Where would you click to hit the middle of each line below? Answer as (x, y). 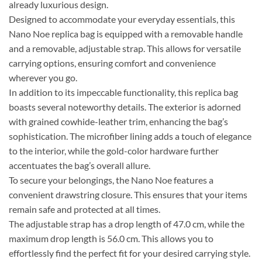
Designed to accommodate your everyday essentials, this (122, 19)
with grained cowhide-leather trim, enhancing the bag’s (118, 122)
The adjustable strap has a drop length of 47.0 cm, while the (127, 224)
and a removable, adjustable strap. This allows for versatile (125, 49)
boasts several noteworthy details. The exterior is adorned (125, 107)
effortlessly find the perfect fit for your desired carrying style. (130, 253)
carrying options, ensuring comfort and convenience (112, 63)
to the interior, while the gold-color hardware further (114, 151)
